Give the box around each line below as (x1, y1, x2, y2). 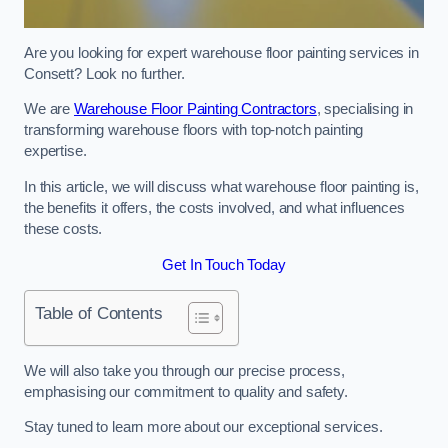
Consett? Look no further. (24, 65, 185, 82)
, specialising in (316, 101, 414, 118)
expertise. (24, 143, 87, 160)
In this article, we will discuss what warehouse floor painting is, (24, 179, 419, 195)
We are (24, 101, 74, 118)
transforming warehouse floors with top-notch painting (24, 122, 364, 139)
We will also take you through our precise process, (24, 362, 345, 379)
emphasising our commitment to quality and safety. (24, 383, 348, 400)
